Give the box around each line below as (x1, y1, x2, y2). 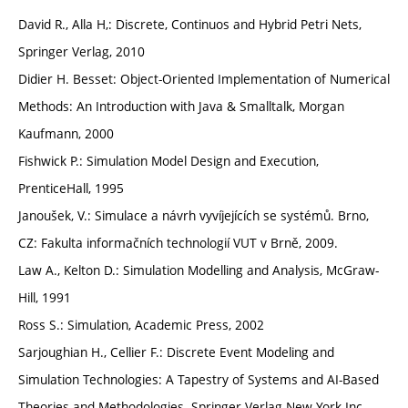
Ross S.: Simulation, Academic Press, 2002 (18, 316, 264, 333)
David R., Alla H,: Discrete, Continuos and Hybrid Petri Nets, (18, 15, 362, 33)
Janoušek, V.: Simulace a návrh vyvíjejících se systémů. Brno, (18, 207, 369, 224)
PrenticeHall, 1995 (18, 179, 124, 197)
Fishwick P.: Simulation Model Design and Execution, (18, 152, 319, 169)
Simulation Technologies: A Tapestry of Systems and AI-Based (18, 371, 379, 388)
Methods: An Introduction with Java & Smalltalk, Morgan (18, 97, 344, 115)
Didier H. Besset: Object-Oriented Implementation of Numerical (18, 70, 390, 87)
